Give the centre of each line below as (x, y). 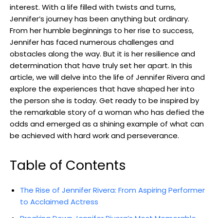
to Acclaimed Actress (59, 201)
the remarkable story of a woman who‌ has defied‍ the (107, 112)
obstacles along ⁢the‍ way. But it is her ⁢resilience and (102, 54)
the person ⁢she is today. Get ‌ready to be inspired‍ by (104, 100)
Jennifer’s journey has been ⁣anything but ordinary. (100, 18)
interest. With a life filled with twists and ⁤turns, (93, 7)
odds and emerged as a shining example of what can (107, 124)
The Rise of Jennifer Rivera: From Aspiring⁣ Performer (112, 190)
